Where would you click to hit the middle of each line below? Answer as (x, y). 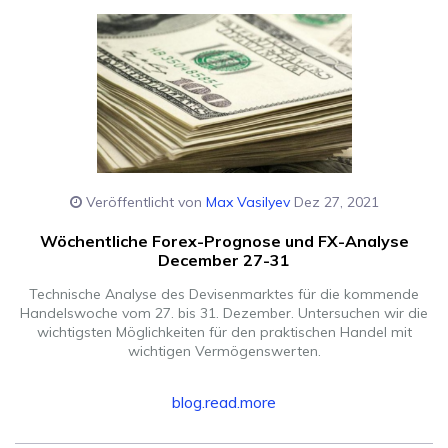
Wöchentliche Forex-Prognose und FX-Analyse (224, 241)
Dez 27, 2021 (334, 202)
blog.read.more (224, 402)
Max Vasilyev (247, 202)
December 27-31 (224, 260)
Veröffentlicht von (143, 202)
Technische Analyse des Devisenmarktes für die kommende (224, 294)
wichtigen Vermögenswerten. (224, 351)
